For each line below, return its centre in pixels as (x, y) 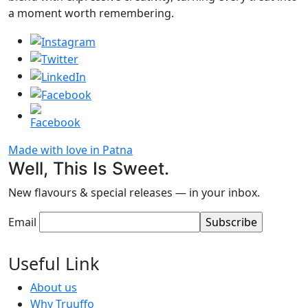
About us (54, 287)
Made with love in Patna (70, 150)
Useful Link (54, 263)
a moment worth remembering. (91, 13)
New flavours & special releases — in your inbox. (134, 192)
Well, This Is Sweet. (89, 168)
